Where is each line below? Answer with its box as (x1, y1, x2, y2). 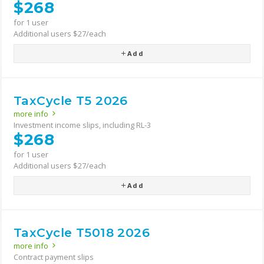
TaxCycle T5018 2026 (14, 225, 150, 240)
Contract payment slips (14, 252, 94, 263)
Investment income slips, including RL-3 (14, 120, 151, 131)
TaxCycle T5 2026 (14, 93, 128, 108)
